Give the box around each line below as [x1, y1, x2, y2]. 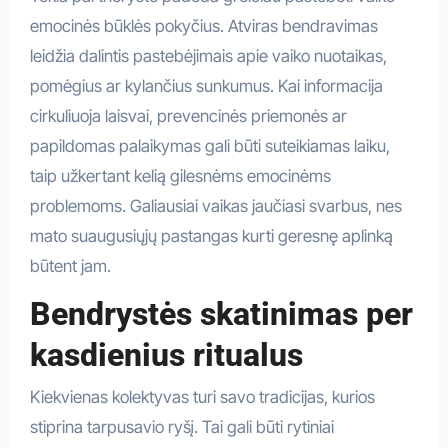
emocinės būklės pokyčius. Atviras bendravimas [29, 15, 378, 36]
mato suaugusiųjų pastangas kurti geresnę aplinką [29, 225, 393, 246]
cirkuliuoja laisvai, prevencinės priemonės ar [29, 105, 347, 126]
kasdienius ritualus [29, 335, 303, 374]
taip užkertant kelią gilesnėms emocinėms [29, 165, 331, 186]
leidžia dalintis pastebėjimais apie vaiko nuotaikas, [29, 45, 387, 66]
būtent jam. [29, 255, 111, 276]
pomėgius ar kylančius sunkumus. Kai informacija [29, 75, 383, 96]
